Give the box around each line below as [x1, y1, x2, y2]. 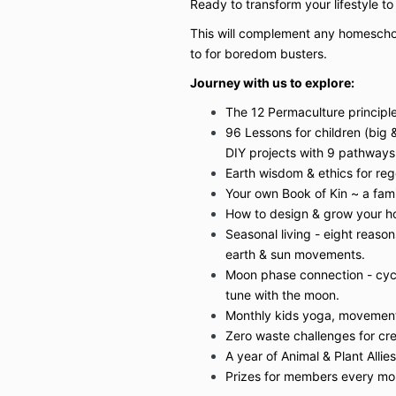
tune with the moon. [225, 286, 339, 302]
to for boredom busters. [189, 45, 331, 61]
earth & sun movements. [225, 246, 365, 262]
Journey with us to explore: [189, 74, 357, 90]
